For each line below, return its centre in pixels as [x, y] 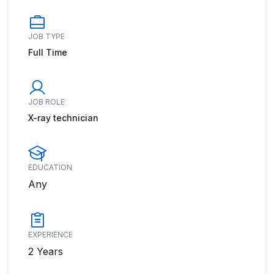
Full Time [48, 52]
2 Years [46, 251]
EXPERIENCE [50, 235]
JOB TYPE [46, 36]
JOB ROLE [46, 102]
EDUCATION [50, 167]
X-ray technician [63, 118]
